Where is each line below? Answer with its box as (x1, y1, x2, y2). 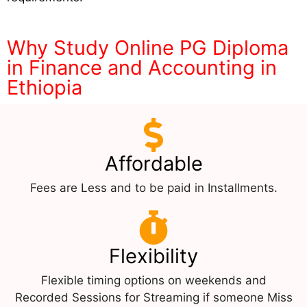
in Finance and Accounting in (7, 55, 277, 79)
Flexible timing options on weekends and (40, 273, 267, 287)
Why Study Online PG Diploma (7, 35, 288, 60)
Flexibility (109, 243, 198, 268)
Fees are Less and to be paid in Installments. (29, 180, 278, 195)
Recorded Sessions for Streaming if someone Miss (14, 290, 293, 304)
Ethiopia (7, 75, 82, 99)
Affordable (104, 151, 203, 175)
